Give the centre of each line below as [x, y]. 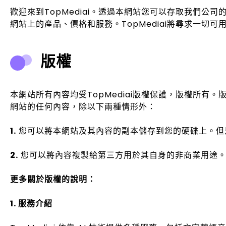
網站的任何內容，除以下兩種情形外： [83, 107]
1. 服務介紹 [31, 204]
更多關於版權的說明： [53, 179]
